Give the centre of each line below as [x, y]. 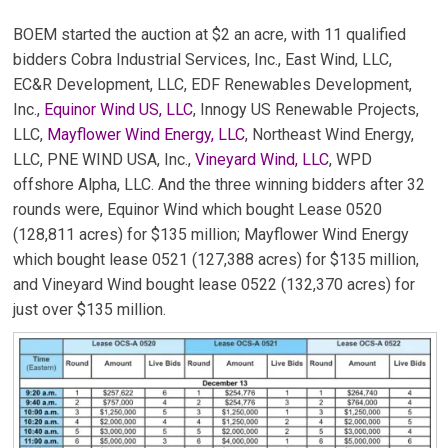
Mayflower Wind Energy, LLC [146, 135]
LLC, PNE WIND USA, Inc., [104, 160]
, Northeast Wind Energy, [330, 135]
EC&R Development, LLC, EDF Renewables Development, [213, 85]
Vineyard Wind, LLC [262, 160]
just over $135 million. [90, 310]
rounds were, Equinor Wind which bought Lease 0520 [198, 210]
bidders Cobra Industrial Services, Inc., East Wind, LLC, [203, 60]
